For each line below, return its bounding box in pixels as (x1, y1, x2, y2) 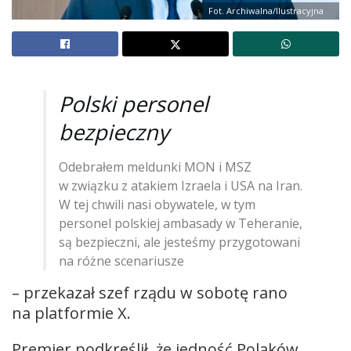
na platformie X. (12, 302, 131, 324)
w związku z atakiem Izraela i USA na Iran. (59, 176, 302, 194)
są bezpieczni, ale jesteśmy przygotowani (59, 233, 300, 251)
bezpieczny (59, 117, 169, 147)
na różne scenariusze (59, 251, 184, 270)
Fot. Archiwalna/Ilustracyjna (208, 5, 324, 17)
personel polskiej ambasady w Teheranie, (59, 214, 302, 232)
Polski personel (59, 89, 208, 118)
